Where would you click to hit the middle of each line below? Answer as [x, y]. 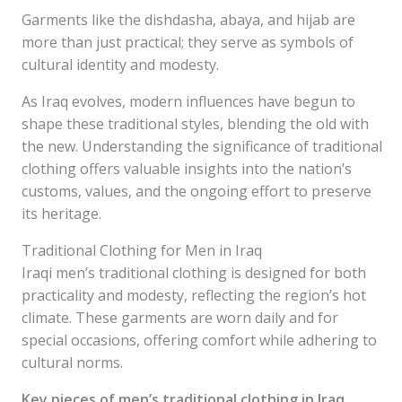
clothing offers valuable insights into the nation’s [187, 169]
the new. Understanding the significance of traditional [202, 146]
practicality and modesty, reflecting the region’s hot [194, 295]
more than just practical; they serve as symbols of [188, 42]
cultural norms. [72, 363]
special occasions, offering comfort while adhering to [199, 340]
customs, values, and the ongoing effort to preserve [197, 191]
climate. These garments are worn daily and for [180, 318]
